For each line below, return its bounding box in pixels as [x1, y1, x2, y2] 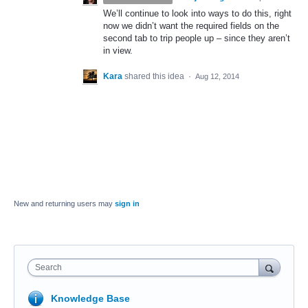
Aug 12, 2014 [195, 72, 239, 81]
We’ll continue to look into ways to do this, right [103, 8, 291, 19]
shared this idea [124, 71, 186, 82]
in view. [103, 45, 133, 56]
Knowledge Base [51, 293, 130, 305]
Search [35, 263, 62, 273]
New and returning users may [14, 199, 115, 208]
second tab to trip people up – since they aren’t [103, 33, 290, 43]
